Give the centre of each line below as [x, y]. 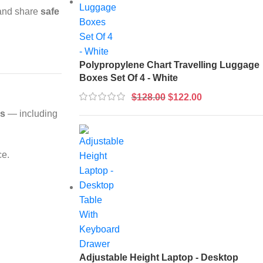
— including [31, 113]
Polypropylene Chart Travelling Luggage [169, 65]
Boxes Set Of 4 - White [128, 77]
